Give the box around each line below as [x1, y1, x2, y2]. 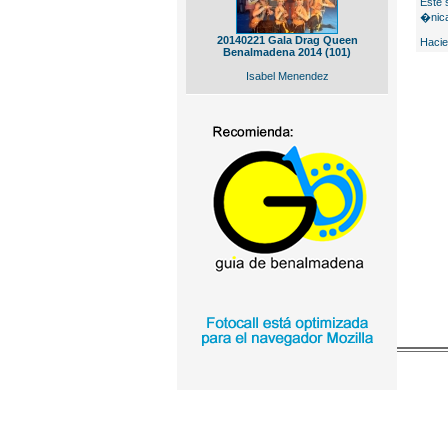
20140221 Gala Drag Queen [216, 34, 358, 46]
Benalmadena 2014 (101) [223, 46, 351, 58]
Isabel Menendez [245, 70, 329, 82]
